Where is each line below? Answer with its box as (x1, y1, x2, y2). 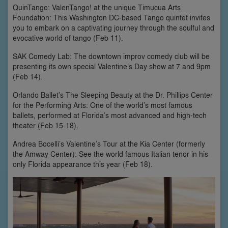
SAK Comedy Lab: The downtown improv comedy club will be (13, 51, 210, 61)
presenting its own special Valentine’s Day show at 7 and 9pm (13, 61, 211, 71)
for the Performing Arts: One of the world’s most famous (13, 100, 192, 110)
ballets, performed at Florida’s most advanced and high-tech (13, 110, 207, 120)
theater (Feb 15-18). (13, 120, 78, 130)
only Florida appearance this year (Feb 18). (13, 159, 153, 169)
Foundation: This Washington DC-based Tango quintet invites (13, 12, 210, 22)
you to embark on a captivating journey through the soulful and (13, 22, 214, 33)
